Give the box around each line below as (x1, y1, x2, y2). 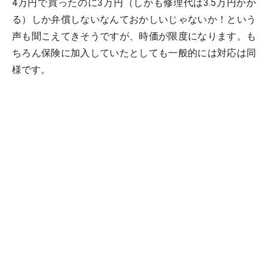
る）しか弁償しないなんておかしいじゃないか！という (12, 14, 256, 25)
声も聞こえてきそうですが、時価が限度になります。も (12, 31, 256, 42)
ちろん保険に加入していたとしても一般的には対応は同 (12, 47, 256, 59)
